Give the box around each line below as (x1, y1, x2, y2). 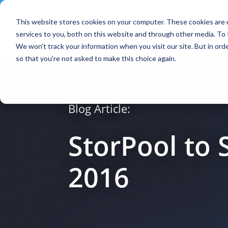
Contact (73, 3, 98, 12)
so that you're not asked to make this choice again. (15, 53, 176, 63)
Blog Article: (68, 101, 131, 116)
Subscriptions (109, 3, 149, 12)
